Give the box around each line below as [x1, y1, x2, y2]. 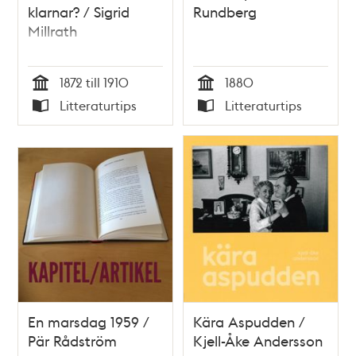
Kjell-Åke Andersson [193, 331, 323, 350]
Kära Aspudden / [193, 311, 305, 331]
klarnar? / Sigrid [28, 2, 130, 21]
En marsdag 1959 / [28, 311, 150, 331]
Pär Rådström [28, 331, 118, 350]
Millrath [28, 21, 78, 41]
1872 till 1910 [60, 74, 130, 91]
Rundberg [193, 2, 257, 21]
